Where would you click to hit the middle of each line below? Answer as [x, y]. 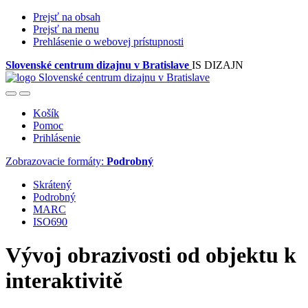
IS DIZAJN [218, 65]
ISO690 [50, 222]
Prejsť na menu [66, 29]
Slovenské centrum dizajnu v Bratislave [99, 65]
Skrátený [52, 185]
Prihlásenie [57, 138]
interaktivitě [64, 281]
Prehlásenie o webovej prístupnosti [108, 42]
